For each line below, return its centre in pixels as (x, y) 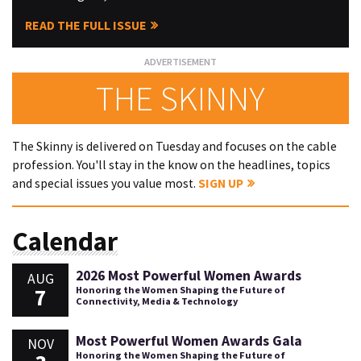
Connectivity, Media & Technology (156, 301)
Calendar (65, 241)
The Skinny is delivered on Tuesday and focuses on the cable (174, 146)
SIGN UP (221, 183)
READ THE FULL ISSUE (85, 26)
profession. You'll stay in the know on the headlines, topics (171, 164)
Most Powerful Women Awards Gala (189, 341)
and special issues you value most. (105, 183)
